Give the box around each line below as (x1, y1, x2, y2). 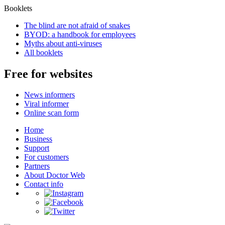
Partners (24, 162, 50, 171)
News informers (24, 90, 75, 99)
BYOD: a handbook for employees (24, 30, 136, 39)
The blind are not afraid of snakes (24, 21, 130, 30)
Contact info (24, 180, 63, 189)
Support (24, 144, 49, 153)
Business (24, 135, 52, 144)
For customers (24, 153, 69, 162)
